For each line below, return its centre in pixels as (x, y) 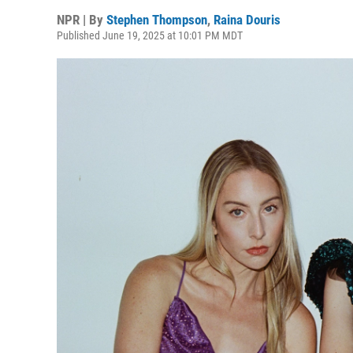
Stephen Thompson (157, 20)
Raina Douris (247, 20)
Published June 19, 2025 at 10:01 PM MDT (150, 35)
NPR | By (82, 20)
